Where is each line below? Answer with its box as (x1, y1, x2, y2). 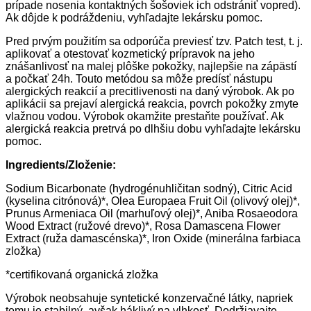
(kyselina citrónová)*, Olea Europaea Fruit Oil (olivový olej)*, (6, 195, 300, 208)
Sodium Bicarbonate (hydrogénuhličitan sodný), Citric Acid (6, 183, 292, 195)
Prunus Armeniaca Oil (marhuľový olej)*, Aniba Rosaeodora (6, 208, 298, 220)
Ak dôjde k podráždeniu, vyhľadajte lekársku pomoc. (6, 12, 262, 24)
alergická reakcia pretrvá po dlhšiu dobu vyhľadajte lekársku (6, 123, 301, 135)
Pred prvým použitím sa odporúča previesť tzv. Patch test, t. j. (6, 35, 303, 48)
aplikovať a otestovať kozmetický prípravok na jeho (6, 48, 255, 60)
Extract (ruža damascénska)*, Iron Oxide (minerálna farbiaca (6, 233, 301, 245)
